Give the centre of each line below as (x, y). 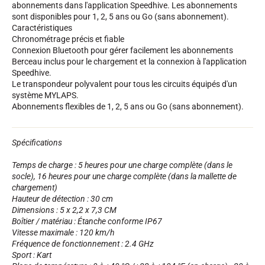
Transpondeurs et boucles (125, 29)
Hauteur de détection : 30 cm (62, 199)
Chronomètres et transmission (134, 18)
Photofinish (99, 51)
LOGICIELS (99, 74)
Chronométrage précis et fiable (68, 39)
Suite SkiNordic (106, 112)
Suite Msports (104, 135)
